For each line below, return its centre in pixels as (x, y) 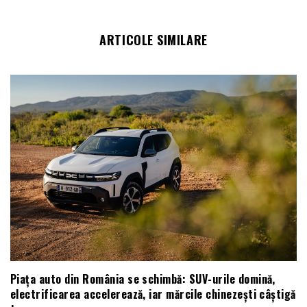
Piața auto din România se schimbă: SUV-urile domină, (143, 279)
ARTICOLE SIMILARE (153, 40)
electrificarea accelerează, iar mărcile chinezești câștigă (153, 294)
